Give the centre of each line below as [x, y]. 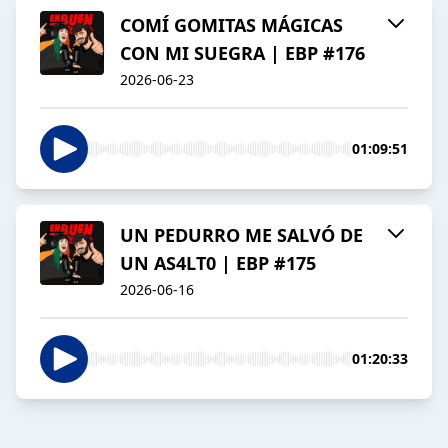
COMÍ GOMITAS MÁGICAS [231, 25]
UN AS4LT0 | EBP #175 [218, 263]
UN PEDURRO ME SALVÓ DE [241, 235]
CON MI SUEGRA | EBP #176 [242, 53]
